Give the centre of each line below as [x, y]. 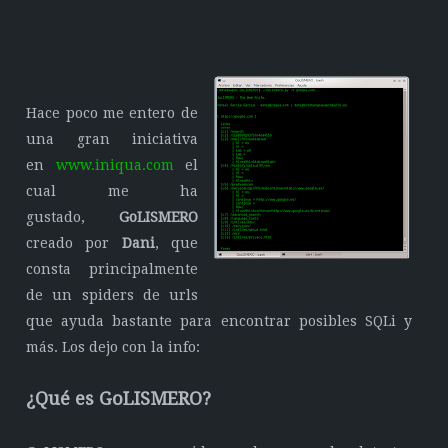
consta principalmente [112, 269]
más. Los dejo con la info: [113, 347]
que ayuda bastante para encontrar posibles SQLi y [219, 321]
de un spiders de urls [112, 295]
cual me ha [112, 191]
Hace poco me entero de [112, 113]
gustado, [72, 217]
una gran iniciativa [112, 139]
